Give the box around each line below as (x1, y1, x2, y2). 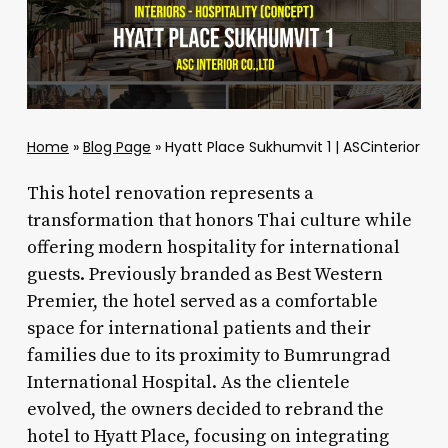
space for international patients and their (26, 317, 371, 341)
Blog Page (82, 137, 151, 158)
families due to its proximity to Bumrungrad (26, 344, 390, 368)
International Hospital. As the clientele (26, 371, 350, 395)
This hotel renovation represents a (26, 182, 314, 206)
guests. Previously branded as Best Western (26, 263, 383, 287)
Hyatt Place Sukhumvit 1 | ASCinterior (164, 137, 420, 158)
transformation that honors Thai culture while (26, 209, 412, 233)
